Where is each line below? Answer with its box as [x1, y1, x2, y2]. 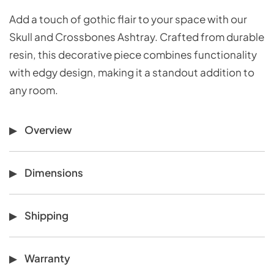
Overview [24, 122, 72, 136]
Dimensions [24, 165, 83, 179]
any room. [9, 83, 58, 97]
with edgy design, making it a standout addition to [9, 65, 254, 79]
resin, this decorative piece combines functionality [9, 47, 257, 61]
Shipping [24, 208, 68, 222]
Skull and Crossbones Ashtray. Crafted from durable [9, 29, 264, 43]
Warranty [24, 251, 70, 265]
